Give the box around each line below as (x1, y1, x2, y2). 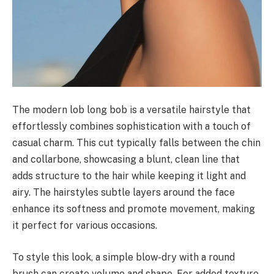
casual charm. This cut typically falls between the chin (12, 137, 261, 149)
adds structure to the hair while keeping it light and (12, 170, 246, 182)
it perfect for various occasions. (12, 220, 157, 232)
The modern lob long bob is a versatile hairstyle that (12, 104, 251, 116)
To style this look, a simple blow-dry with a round (12, 251, 235, 263)
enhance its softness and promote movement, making (12, 203, 255, 215)
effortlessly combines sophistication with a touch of (12, 120, 251, 133)
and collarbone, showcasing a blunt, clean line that (12, 154, 240, 166)
